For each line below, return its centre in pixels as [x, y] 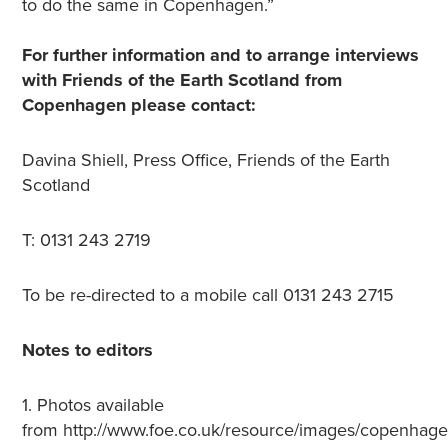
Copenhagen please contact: [138, 105]
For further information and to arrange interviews [220, 55]
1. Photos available [92, 405]
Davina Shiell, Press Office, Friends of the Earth [205, 160]
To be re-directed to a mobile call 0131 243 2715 [207, 295]
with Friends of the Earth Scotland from [181, 80]
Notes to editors [87, 350]
